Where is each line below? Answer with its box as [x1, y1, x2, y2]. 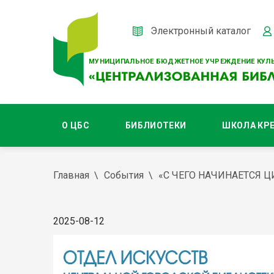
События [104, 169, 144, 181]
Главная [53, 169, 89, 181]
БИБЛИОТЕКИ [125, 120, 187, 130]
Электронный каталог [150, 24, 251, 37]
